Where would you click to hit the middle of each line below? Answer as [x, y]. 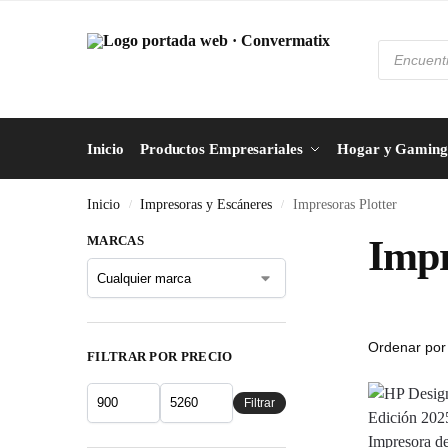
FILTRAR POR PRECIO [160, 357]
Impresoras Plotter [344, 204]
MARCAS [115, 240]
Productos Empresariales [221, 149]
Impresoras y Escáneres [206, 204]
